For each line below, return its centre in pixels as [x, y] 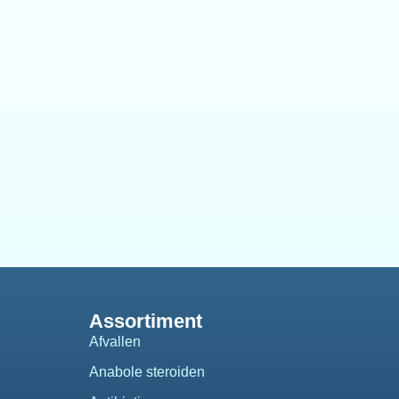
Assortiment [145, 321]
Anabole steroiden [147, 372]
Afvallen [114, 342]
